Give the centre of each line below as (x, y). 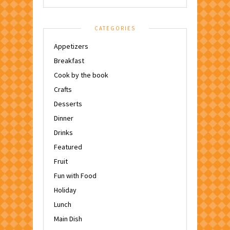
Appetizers (71, 46)
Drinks (63, 132)
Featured (68, 147)
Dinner (64, 118)
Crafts (63, 89)
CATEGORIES (115, 28)
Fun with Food (75, 175)
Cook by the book (81, 75)
